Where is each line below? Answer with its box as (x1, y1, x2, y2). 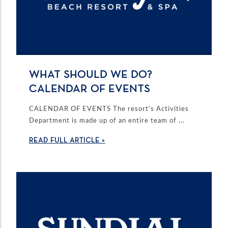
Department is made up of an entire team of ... (28, 116, 185, 124)
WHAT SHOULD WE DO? (28, 70, 152, 81)
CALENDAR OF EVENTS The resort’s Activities (28, 104, 189, 112)
